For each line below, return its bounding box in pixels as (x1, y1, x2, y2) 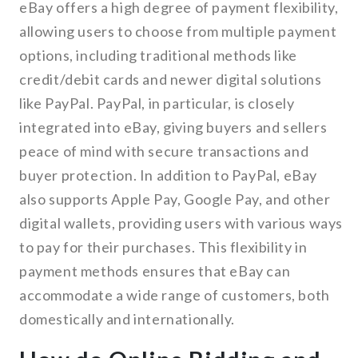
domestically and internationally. (19, 310, 235, 328)
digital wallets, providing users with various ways (19, 214, 344, 233)
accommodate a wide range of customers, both (19, 286, 330, 304)
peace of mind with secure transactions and (19, 142, 309, 161)
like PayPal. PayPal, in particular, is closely (19, 94, 295, 113)
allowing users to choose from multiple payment (19, 22, 337, 41)
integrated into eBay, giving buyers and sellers (19, 118, 328, 137)
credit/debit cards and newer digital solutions (19, 70, 322, 89)
